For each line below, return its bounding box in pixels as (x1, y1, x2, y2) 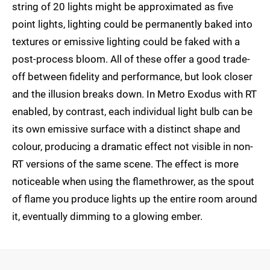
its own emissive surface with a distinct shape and (12, 123, 240, 136)
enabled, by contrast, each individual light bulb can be (12, 105, 253, 118)
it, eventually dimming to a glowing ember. (12, 210, 202, 223)
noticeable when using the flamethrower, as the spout (12, 175, 254, 188)
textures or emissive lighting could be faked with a (12, 36, 240, 48)
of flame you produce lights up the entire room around (12, 193, 257, 206)
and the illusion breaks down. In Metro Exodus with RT (12, 88, 257, 101)
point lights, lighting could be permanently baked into (12, 18, 253, 31)
